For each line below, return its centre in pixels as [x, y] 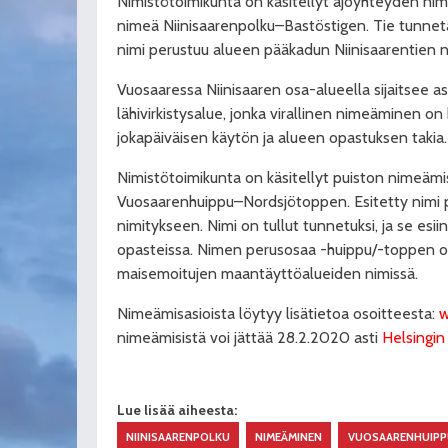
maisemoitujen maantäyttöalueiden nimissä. [267, 273]
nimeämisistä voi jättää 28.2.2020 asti [249, 337]
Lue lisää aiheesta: [177, 410]
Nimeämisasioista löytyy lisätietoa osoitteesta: [278, 313]
